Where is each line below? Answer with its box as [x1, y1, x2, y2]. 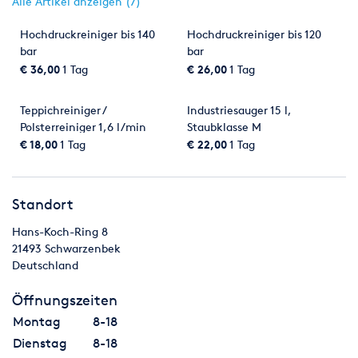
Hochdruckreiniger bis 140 [20, 27, 155, 41]
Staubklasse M [187, 119, 261, 133]
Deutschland [12, 258, 78, 272]
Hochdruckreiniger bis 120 [187, 27, 321, 41]
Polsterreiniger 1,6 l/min [20, 119, 146, 133]
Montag [13, 314, 61, 330]
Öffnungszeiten [12, 291, 117, 309]
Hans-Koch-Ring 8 [12, 225, 108, 239]
